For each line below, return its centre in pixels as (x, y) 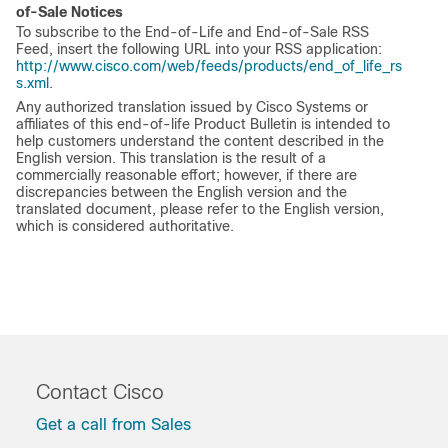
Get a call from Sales (113, 425)
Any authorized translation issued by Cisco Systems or (192, 107)
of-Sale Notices (69, 12)
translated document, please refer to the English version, (200, 209)
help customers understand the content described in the (200, 141)
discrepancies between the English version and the (181, 192)
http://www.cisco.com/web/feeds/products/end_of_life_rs (209, 66)
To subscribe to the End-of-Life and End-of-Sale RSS (192, 32)
